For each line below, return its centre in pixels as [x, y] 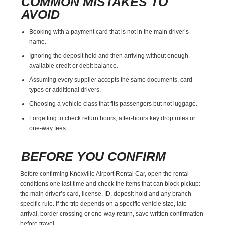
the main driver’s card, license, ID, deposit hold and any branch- [107, 194]
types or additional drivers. [65, 90]
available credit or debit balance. [74, 66]
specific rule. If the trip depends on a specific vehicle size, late [104, 204]
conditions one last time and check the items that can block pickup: [110, 184]
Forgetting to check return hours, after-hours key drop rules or [113, 118]
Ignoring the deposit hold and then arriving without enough [109, 55]
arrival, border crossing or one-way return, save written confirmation [112, 214]
